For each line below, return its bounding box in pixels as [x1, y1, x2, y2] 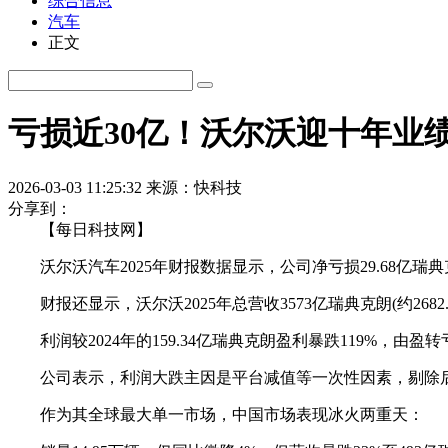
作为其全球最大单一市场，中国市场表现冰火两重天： [8, 405, 424, 423]
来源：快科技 [146, 178, 242, 196]
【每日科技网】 [8, 220, 152, 238]
